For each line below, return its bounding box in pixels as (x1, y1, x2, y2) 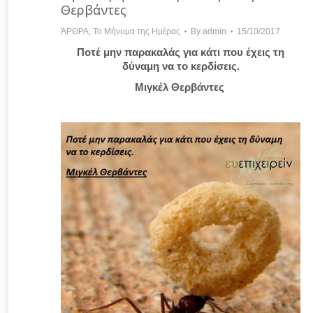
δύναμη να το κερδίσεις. (122, 59, 240, 72)
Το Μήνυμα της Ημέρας (93, 26, 180, 36)
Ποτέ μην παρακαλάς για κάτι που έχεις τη (77, 45, 284, 58)
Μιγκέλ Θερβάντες (134, 80, 227, 93)
